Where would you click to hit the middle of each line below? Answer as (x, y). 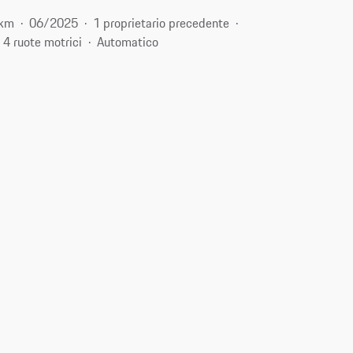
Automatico (128, 41)
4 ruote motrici (43, 41)
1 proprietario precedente (162, 22)
